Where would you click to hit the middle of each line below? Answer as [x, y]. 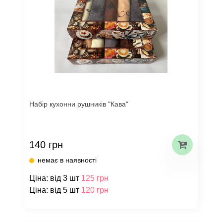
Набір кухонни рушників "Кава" [79, 104]
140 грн [46, 144]
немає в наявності [67, 160]
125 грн [95, 178]
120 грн [95, 190]
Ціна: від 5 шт [55, 190]
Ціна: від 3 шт [55, 178]
